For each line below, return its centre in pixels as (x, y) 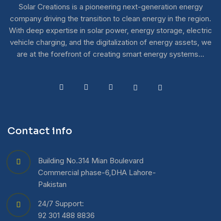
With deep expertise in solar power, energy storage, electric (110, 30)
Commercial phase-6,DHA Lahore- (97, 172)
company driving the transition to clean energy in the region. (110, 18)
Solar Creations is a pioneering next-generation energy (110, 7)
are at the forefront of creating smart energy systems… (110, 54)
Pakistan (52, 184)
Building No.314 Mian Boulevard (91, 161)
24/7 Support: (61, 203)
